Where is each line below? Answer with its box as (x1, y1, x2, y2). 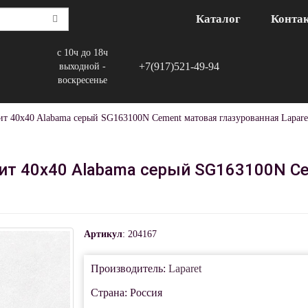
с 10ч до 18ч (57, 47, 109, 58)
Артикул (83, 229, 122, 239)
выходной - (59, 61, 107, 71)
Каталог (196, 12, 241, 25)
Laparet (168, 263, 201, 274)
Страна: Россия (90, 287, 162, 298)
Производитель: (90, 263, 168, 274)
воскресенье (58, 75, 108, 85)
